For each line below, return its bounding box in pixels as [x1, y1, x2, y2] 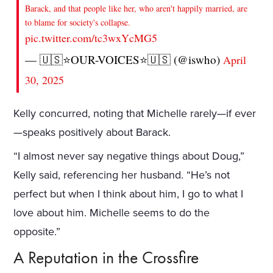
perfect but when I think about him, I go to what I [13, 186, 244, 200]
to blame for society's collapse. [25, 16, 131, 28]
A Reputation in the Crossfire [13, 246, 199, 268]
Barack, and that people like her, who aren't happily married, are [25, 2, 248, 14]
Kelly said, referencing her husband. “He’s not [13, 168, 230, 182]
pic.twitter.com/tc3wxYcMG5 [25, 30, 158, 45]
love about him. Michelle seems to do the [13, 205, 210, 219]
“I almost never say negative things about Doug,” [13, 149, 245, 163]
